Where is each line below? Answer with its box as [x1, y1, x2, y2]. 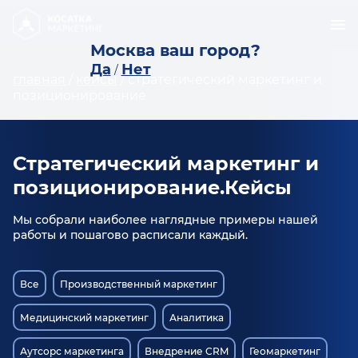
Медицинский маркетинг [20, 311, 149, 324]
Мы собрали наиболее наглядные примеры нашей [13, 213, 318, 227]
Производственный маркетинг [60, 277, 217, 290]
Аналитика [169, 311, 224, 324]
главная [13, 72, 66, 87]
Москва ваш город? [89, 41, 261, 60]
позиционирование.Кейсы [13, 176, 292, 199]
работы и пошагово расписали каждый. [13, 228, 248, 242]
